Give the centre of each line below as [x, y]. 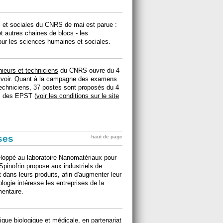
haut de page [107, 136]
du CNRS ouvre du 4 [89, 70]
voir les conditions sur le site [78, 96]
